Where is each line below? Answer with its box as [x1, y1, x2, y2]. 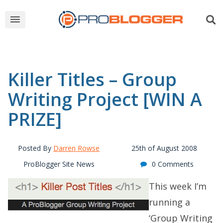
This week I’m [149, 180, 207, 192]
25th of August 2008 [131, 143, 197, 153]
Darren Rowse [53, 143, 100, 153]
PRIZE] [8, 107, 62, 131]
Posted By [18, 143, 53, 153]
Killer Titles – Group [8, 67, 177, 92]
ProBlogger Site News [23, 159, 95, 169]
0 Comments [151, 159, 194, 169]
